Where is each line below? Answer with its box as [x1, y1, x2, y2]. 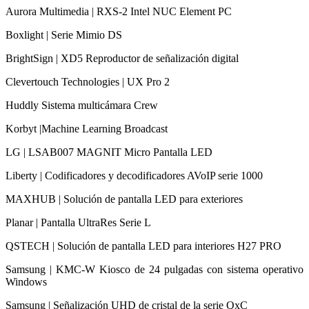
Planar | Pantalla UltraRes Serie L [6, 216, 151, 228]
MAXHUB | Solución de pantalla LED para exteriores [6, 192, 243, 205]
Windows [6, 275, 47, 288]
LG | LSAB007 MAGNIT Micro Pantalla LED [6, 146, 212, 158]
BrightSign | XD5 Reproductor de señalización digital [6, 52, 239, 64]
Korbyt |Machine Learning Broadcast [6, 122, 168, 134]
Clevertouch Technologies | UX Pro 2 [6, 75, 170, 88]
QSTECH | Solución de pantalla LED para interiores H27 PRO [6, 239, 281, 252]
